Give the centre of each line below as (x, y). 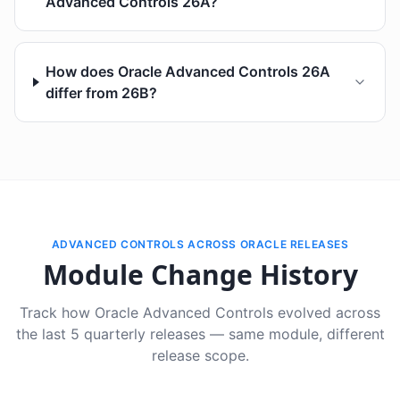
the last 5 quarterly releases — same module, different (200, 334)
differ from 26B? (102, 93)
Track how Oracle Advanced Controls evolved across (200, 312)
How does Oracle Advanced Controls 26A (188, 71)
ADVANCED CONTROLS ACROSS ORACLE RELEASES (200, 244)
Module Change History (200, 275)
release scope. (200, 355)
